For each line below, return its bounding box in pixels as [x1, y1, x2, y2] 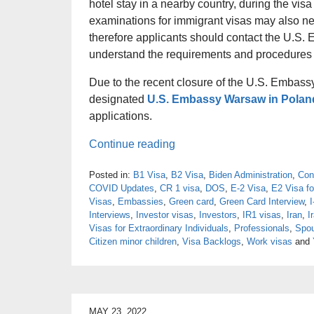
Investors [199, 210, 237, 221]
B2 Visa [171, 170, 203, 181]
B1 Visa [133, 170, 165, 181]
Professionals [234, 223, 289, 234]
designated [89, 93, 147, 106]
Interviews [89, 210, 130, 221]
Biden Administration [209, 170, 292, 181]
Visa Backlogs [182, 236, 241, 247]
